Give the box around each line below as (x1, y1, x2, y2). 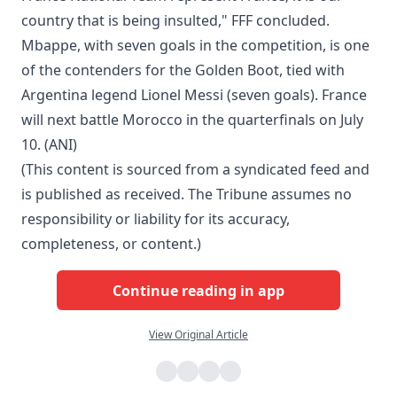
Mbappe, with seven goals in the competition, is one (21, 35, 370, 56)
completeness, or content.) (21, 234, 201, 254)
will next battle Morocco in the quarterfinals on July (21, 110, 363, 130)
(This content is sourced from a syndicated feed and (21, 160, 370, 180)
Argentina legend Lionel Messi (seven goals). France (21, 85, 367, 105)
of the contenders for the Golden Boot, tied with (21, 60, 345, 81)
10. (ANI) (21, 135, 77, 155)
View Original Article (149, 327, 248, 343)
